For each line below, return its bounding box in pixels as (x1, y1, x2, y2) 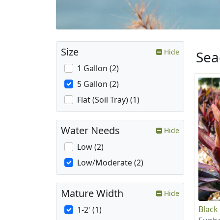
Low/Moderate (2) (77, 157, 143, 168)
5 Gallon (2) (77, 79, 119, 90)
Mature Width (61, 187, 123, 200)
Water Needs (61, 124, 120, 137)
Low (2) (77, 141, 104, 153)
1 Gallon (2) (77, 63, 119, 74)
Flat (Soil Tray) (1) (77, 94, 139, 106)
